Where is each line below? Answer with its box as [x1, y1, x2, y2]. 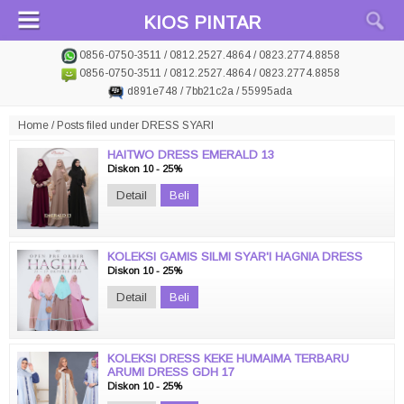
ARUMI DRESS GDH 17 [107, 365, 234, 379]
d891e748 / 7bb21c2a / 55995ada [127, 85, 292, 97]
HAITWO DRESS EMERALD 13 [107, 148, 274, 161]
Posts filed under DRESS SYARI [57, 119, 214, 132]
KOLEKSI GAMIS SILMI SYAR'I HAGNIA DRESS [107, 250, 363, 263]
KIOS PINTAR [143, 13, 261, 32]
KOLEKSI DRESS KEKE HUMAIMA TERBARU [107, 352, 349, 365]
